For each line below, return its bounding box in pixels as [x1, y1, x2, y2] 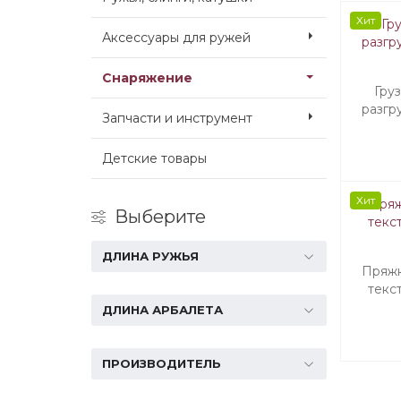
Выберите [115, 206, 206, 227]
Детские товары [102, 150, 207, 166]
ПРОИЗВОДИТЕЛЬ [102, 356, 221, 371]
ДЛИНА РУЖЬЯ [102, 249, 199, 263]
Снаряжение [102, 70, 192, 86]
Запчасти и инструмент [102, 110, 252, 126]
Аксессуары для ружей [102, 30, 251, 46]
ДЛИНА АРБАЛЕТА [102, 303, 223, 317]
